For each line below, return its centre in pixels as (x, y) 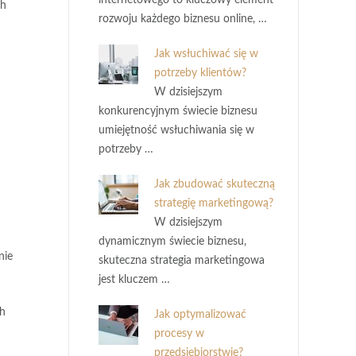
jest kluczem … (134, 280)
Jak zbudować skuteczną (215, 184)
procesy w (179, 334)
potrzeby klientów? (200, 73)
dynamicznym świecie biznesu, (172, 242)
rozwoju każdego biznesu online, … (183, 19)
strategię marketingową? (214, 203)
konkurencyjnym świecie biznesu (178, 111)
